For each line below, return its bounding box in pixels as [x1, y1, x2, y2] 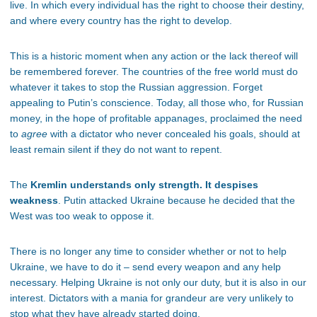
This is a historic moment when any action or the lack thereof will [10, 50, 298, 62]
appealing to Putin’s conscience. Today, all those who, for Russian [10, 97, 304, 109]
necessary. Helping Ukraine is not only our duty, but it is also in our [10, 277, 306, 289]
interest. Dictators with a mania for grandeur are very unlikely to [10, 292, 294, 304]
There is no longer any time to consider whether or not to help [10, 246, 287, 258]
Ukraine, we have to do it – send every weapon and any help [10, 261, 281, 273]
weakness [10, 195, 58, 207]
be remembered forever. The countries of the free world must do [10, 66, 298, 78]
